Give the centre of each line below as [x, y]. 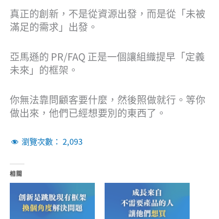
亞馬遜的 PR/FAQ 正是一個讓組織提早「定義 [107, 57]
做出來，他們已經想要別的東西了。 [88, 113]
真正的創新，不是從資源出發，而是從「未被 [108, 14]
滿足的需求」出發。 [54, 27]
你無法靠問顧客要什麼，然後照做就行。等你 [108, 100]
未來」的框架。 [44, 70]
